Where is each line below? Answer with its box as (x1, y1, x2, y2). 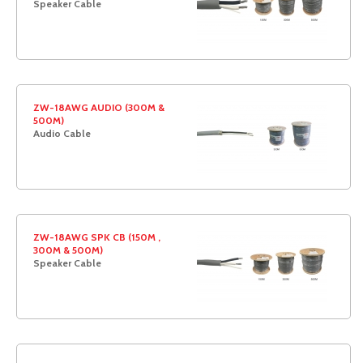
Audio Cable (33, 127, 91, 139)
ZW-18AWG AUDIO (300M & (33, 101, 164, 113)
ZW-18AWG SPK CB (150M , (33, 231, 160, 243)
